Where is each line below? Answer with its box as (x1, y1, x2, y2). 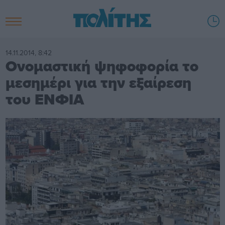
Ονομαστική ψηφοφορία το (5, 55, 198, 77)
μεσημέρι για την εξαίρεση (5, 71, 191, 94)
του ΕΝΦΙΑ (5, 88, 84, 110)
